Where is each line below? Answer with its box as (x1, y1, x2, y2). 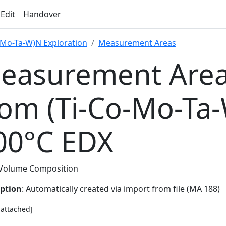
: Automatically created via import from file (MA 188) (22, 183, 220, 194)
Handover (23, 9, 61, 20)
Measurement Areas (98, 37, 176, 48)
